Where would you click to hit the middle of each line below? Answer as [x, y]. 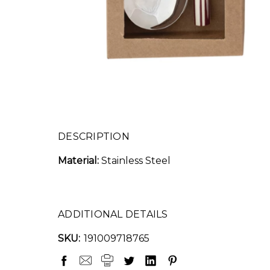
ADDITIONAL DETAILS [113, 215]
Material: [78, 161]
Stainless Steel [135, 161]
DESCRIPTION [94, 137]
